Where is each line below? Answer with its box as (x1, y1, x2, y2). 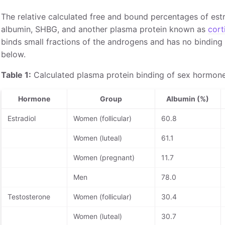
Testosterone (7, 192, 50, 201)
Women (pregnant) (73, 153, 135, 162)
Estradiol (7, 114, 36, 123)
